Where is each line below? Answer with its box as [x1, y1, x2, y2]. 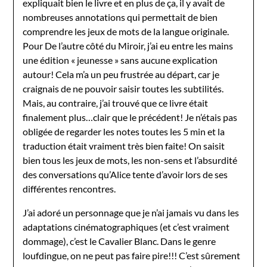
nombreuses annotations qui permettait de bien [23, 11, 218, 23]
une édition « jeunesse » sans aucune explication [23, 54, 218, 66]
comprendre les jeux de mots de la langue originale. [23, 25, 229, 37]
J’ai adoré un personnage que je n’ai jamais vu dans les [23, 206, 240, 218]
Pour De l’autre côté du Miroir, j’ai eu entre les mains [23, 39, 234, 51]
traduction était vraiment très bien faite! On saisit [23, 139, 225, 151]
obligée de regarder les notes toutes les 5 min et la [23, 125, 225, 137]
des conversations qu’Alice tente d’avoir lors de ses [23, 168, 228, 180]
